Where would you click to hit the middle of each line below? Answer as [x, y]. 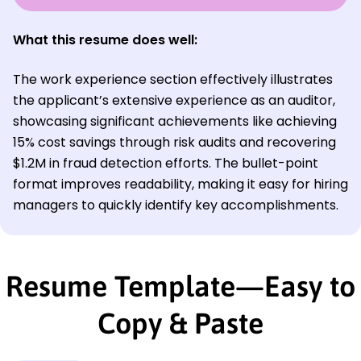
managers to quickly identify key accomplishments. [176, 205]
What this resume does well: [105, 39]
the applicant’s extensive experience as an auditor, [174, 100]
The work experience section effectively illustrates [173, 79]
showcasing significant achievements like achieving [175, 121]
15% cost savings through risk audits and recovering [174, 142]
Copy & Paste [180, 323]
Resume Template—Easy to [180, 286]
